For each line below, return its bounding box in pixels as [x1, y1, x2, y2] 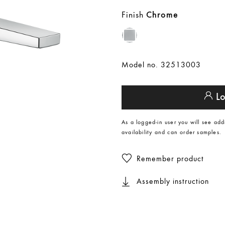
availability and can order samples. [122, 128, 221, 136]
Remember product [137, 153, 204, 163]
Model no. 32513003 [122, 59, 201, 69]
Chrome [146, 11, 178, 20]
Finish [122, 9, 144, 20]
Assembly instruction [137, 176, 209, 186]
